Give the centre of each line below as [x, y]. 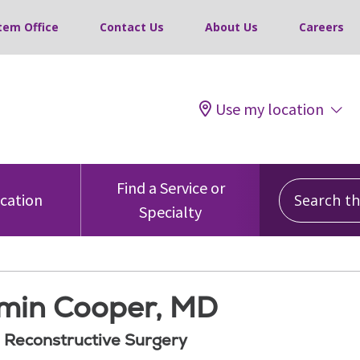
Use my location [270, 109]
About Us [231, 27]
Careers [321, 27]
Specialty [170, 212]
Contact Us [132, 27]
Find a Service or [170, 188]
